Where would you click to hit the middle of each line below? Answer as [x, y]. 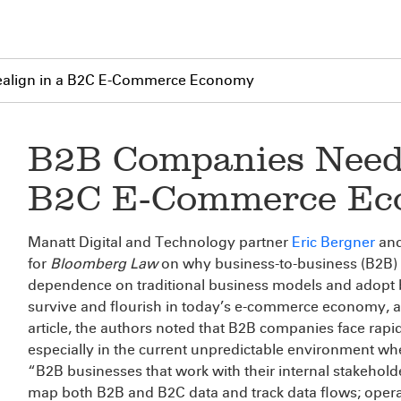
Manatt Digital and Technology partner [160, 242]
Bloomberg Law [104, 264]
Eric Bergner [333, 242]
